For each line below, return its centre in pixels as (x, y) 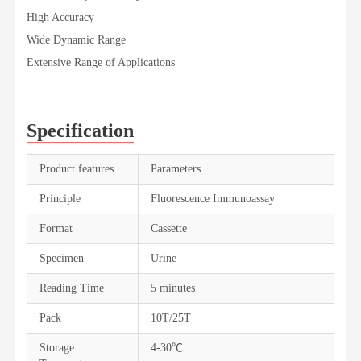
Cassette (168, 228)
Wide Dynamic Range (76, 40)
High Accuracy (60, 17)
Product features (76, 169)
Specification (80, 131)
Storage (56, 348)
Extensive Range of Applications (100, 62)
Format (56, 228)
